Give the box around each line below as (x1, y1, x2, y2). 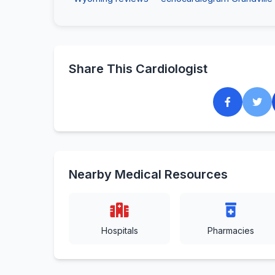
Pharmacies (207, 225, 254, 236)
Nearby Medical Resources (69, 167, 228, 182)
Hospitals (101, 225, 138, 236)
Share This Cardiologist (69, 61, 207, 76)
